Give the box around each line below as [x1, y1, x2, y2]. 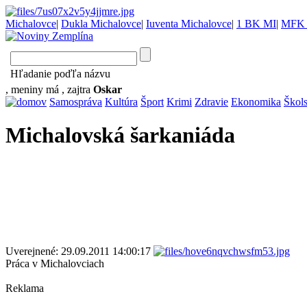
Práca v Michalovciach [5, 257, 104, 269]
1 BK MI [236, 18, 276, 29]
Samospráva [49, 96, 102, 108]
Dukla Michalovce [61, 18, 141, 29]
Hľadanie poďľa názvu [10, 68, 110, 79]
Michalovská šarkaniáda [5, 123, 235, 148]
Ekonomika [231, 96, 281, 108]
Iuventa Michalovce [146, 18, 232, 29]
